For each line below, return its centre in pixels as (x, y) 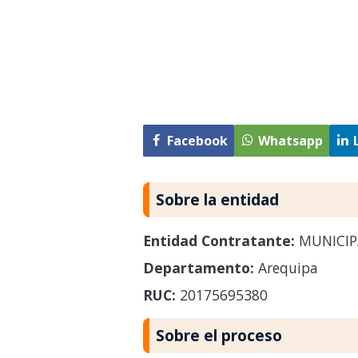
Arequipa (286, 267)
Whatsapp (290, 141)
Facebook (197, 141)
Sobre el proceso (219, 335)
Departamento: (198, 267)
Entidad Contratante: (219, 240)
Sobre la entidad (217, 199)
